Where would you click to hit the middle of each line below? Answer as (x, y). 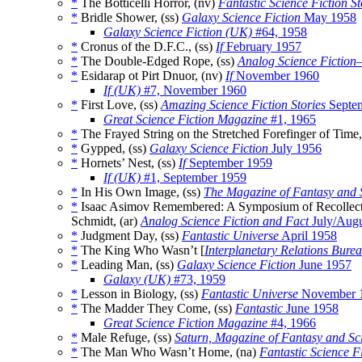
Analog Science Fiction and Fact (225, 221)
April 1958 (308, 236)
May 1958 (328, 18)
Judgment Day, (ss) (130, 236)
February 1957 (262, 47)
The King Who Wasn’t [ (141, 250)
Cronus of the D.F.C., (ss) (147, 47)
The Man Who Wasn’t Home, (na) (168, 352)
